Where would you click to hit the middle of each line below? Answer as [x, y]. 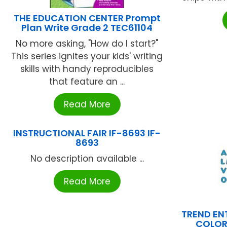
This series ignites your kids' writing [87, 56]
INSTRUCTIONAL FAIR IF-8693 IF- [87, 133]
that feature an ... [87, 82]
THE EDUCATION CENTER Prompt [87, 18]
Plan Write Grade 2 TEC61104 [87, 28]
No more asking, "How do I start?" [87, 44]
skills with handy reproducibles [87, 69]
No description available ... [87, 159]
